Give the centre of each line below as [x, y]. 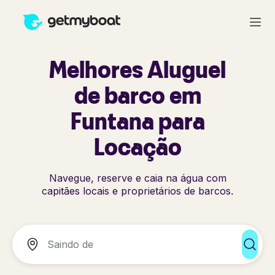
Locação [137, 146]
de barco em [137, 95]
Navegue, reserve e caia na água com [137, 178]
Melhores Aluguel [137, 69]
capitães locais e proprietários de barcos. [137, 191]
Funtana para [137, 121]
